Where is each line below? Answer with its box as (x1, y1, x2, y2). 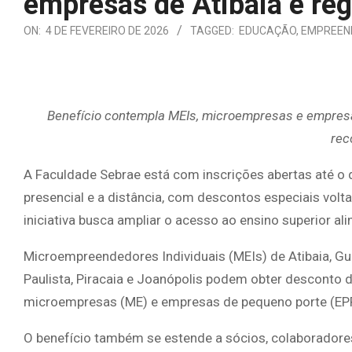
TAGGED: (190, 24, 234, 37)
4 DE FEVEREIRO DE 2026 (46, 24, 169, 37)
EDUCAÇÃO (239, 24, 296, 37)
